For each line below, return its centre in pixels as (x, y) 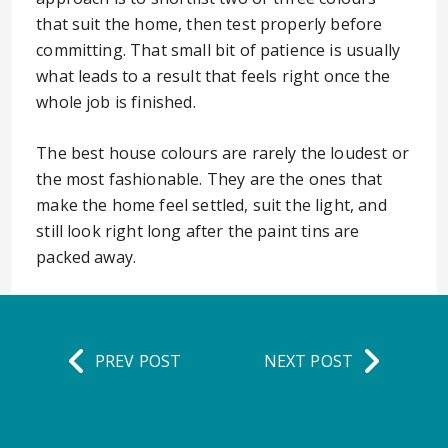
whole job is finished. (116, 102)
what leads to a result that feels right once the (213, 76)
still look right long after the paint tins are (198, 231)
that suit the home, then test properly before (209, 24)
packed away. (86, 257)
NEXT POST (308, 360)
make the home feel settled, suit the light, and (211, 205)
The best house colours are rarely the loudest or (222, 153)
